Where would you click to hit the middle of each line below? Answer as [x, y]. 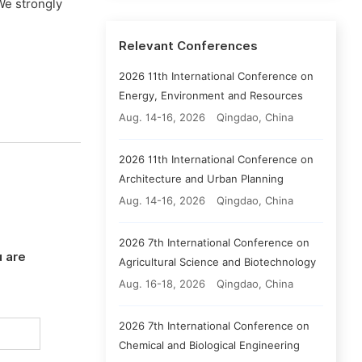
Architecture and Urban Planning [201, 179]
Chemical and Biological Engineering [209, 345]
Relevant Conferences [188, 46]
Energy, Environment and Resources [211, 95]
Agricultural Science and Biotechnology [217, 262]
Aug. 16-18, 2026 [162, 284]
